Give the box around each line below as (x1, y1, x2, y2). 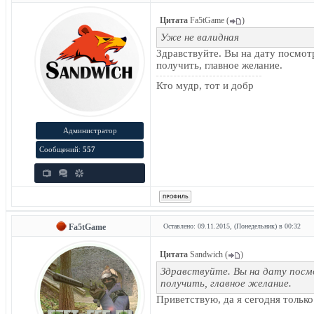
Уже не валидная (161, 32, 239, 43)
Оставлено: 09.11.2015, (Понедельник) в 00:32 (163, 222, 301, 230)
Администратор (62, 126, 117, 135)
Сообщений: (39, 145, 83, 153)
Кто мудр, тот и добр (156, 80, 254, 91)
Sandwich (190, 250, 223, 259)
